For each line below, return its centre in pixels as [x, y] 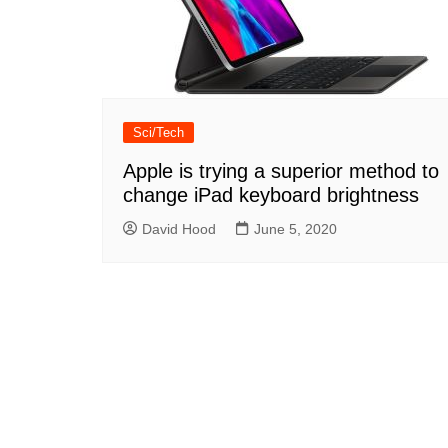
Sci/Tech [158, 132]
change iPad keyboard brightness [271, 195]
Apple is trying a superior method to [281, 171]
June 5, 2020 [295, 229]
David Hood [179, 229]
